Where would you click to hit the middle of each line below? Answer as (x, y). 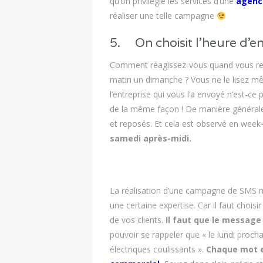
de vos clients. (138, 220)
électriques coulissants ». (158, 249)
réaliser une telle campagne (163, 16)
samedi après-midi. (151, 138)
